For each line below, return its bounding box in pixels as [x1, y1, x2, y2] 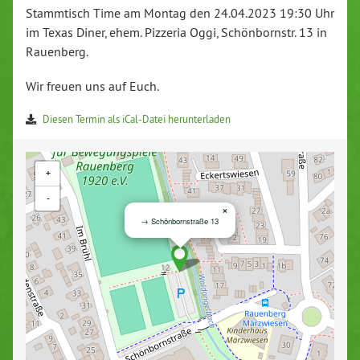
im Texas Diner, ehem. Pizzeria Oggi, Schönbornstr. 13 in [26, 24, 327, 41]
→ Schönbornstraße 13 [141, 215, 219, 227]
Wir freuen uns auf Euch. [26, 78, 159, 95]
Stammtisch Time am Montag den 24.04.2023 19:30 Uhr [26, 5, 334, 22]
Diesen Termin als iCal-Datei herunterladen [43, 112, 231, 125]
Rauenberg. [26, 43, 88, 60]
